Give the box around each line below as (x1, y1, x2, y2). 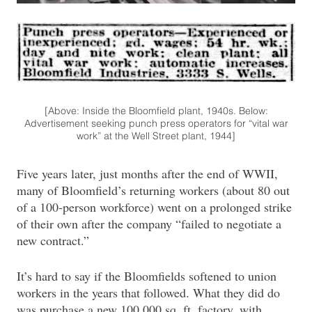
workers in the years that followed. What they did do (17, 284, 280, 301)
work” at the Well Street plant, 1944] (77, 130, 235, 143)
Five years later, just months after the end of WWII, (17, 165, 278, 182)
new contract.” (17, 232, 89, 249)
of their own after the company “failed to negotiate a (17, 215, 281, 232)
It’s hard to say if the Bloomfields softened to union (17, 267, 276, 284)
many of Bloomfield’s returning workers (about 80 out (17, 182, 290, 198)
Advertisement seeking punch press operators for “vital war (24, 117, 288, 130)
